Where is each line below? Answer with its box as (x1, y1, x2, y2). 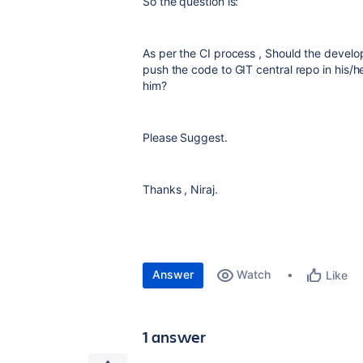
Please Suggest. (143, 130, 228, 144)
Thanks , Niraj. (143, 182, 218, 196)
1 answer (143, 326, 207, 348)
